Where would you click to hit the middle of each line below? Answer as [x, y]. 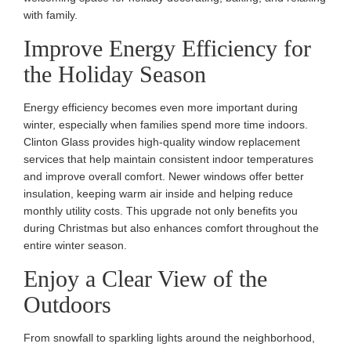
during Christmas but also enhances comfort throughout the [171, 228]
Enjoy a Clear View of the [145, 278]
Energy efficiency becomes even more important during [161, 107]
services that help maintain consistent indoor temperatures [168, 159]
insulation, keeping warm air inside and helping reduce [158, 193]
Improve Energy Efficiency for [167, 48]
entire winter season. [75, 245]
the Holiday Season [115, 74]
